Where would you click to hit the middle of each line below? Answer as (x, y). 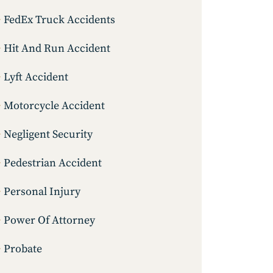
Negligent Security (48, 135)
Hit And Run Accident (57, 49)
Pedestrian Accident (53, 163)
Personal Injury (42, 192)
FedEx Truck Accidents (59, 20)
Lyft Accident (36, 77)
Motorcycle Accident (54, 106)
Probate (23, 249)
